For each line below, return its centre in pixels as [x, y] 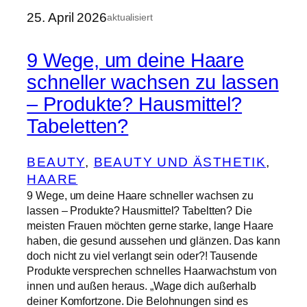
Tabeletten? [78, 126]
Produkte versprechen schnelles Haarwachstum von [152, 271]
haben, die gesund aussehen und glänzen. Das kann [153, 241]
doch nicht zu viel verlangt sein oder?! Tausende [142, 256]
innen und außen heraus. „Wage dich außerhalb [142, 286]
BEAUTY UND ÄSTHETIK [180, 162]
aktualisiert [130, 17]
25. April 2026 [67, 17]
